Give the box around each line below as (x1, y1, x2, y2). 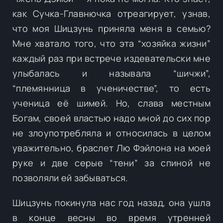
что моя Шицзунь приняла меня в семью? (12, 22, 211, 34)
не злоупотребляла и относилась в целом (12, 126, 211, 139)
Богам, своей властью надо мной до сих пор (12, 111, 211, 124)
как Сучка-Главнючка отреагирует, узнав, (12, 7, 211, 19)
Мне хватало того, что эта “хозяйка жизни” (12, 37, 211, 49)
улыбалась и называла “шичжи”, (12, 67, 211, 79)
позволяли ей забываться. (12, 171, 128, 184)
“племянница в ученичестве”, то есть (12, 82, 211, 94)
